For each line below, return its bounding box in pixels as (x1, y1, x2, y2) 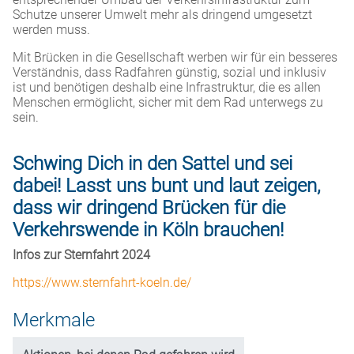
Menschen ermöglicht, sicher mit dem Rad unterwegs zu (13, 95, 323, 110)
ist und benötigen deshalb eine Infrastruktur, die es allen (13, 80, 321, 95)
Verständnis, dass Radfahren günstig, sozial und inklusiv (13, 65, 326, 80)
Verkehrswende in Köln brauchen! (13, 219, 284, 241)
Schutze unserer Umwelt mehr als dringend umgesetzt (13, 7, 312, 22)
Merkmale (13, 309, 95, 331)
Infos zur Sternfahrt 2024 (13, 247, 150, 262)
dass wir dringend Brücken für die (13, 197, 285, 219)
